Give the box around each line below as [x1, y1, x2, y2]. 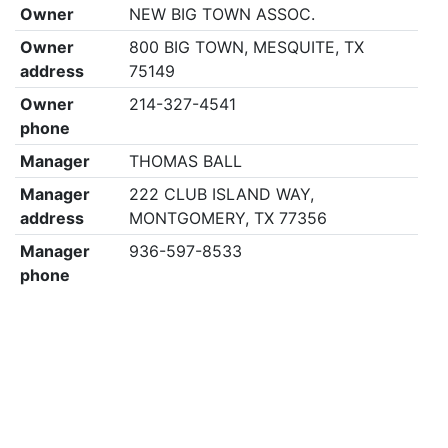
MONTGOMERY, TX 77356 [128, 208, 327, 228]
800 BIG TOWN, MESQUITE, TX [128, 37, 364, 57]
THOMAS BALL [128, 151, 242, 171]
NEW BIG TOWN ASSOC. [128, 4, 315, 24]
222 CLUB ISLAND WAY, [128, 184, 314, 204]
